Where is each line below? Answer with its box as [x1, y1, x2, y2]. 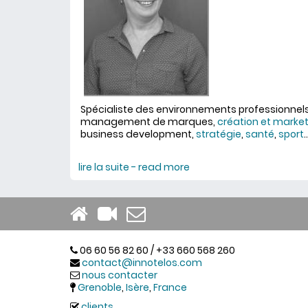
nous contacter [82, 268, 157, 282]
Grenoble [78, 280, 122, 294]
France [153, 280, 187, 294]
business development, [80, 127, 196, 141]
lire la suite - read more [78, 160, 190, 174]
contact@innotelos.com [82, 256, 202, 269]
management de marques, [80, 115, 217, 129]
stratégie [196, 127, 241, 141]
